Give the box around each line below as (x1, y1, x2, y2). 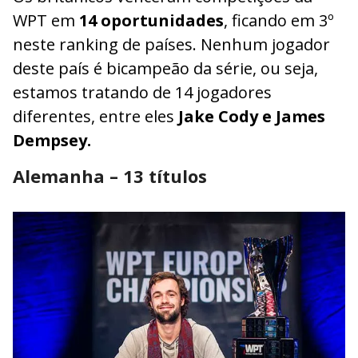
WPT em (13, 10, 79, 32)
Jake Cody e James (178, 105, 325, 128)
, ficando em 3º (224, 10, 334, 32)
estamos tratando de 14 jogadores (13, 82, 272, 104)
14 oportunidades (79, 10, 224, 32)
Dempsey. (13, 129, 91, 152)
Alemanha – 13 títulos (13, 164, 207, 189)
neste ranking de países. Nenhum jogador (13, 34, 330, 56)
